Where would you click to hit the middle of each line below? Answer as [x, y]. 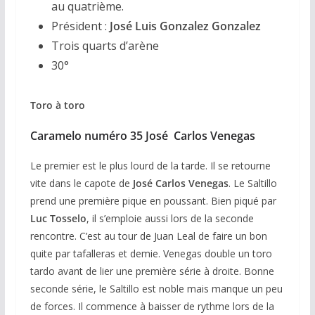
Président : [80, 26]
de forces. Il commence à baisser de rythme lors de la [152, 306]
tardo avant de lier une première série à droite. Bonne [152, 271]
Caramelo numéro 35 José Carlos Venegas [142, 135]
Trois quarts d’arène [105, 45]
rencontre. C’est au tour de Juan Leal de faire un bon [148, 236]
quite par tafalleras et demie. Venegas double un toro [151, 253]
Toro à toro [57, 105]
